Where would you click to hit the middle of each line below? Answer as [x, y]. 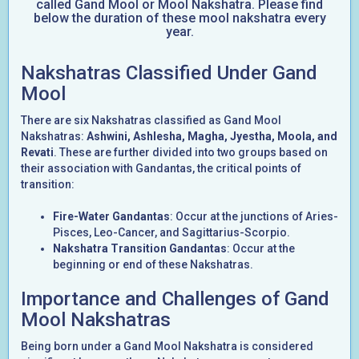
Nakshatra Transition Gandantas [140, 248]
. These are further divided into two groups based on [191, 152]
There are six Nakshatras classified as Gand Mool [151, 120]
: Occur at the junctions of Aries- [254, 216]
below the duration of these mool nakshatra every [179, 18]
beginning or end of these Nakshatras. [153, 264]
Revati [37, 152]
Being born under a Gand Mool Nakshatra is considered [167, 346]
